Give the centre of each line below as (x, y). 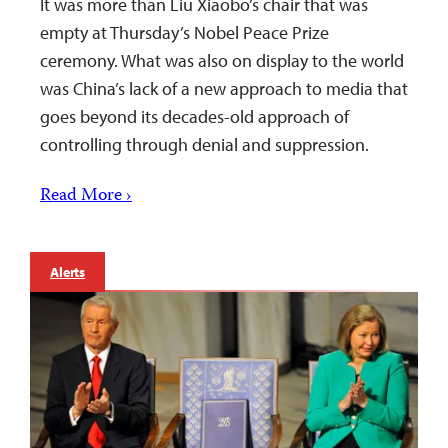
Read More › (86, 196)
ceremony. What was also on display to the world (222, 60)
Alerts (68, 271)
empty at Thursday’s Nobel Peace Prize (184, 32)
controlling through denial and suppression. (206, 144)
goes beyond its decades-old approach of (194, 116)
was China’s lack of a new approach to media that (224, 88)
